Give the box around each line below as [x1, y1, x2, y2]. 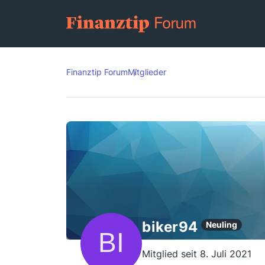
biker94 [142, 218, 198, 235]
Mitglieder [128, 67, 166, 77]
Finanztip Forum [66, 67, 128, 77]
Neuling [205, 219, 237, 230]
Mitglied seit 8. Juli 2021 [142, 248, 251, 260]
